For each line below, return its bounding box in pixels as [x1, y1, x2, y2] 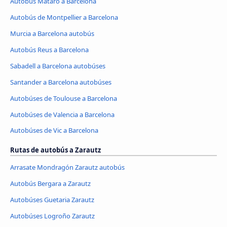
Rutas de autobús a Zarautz [10, 145, 101, 155]
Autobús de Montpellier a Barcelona [10, 12, 118, 22]
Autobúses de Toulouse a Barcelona [10, 93, 117, 103]
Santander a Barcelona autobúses [10, 77, 111, 87]
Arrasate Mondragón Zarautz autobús [10, 163, 125, 172]
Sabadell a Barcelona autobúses [10, 61, 105, 70]
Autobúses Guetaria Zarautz [10, 195, 94, 205]
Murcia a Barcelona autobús [10, 28, 94, 38]
